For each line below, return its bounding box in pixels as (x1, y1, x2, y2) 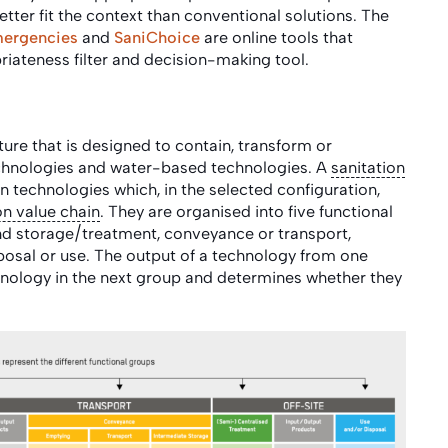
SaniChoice (114, 28, 200, 47)
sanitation (331, 158, 405, 177)
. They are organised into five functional (100, 202, 393, 221)
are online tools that (200, 28, 353, 47)
